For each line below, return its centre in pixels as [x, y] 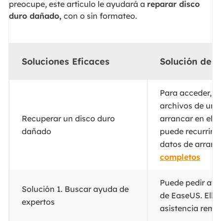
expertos [38, 202]
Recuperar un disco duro [68, 118]
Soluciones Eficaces [67, 61]
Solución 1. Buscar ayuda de [75, 189]
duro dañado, [35, 16]
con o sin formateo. [99, 16]
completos [180, 157]
